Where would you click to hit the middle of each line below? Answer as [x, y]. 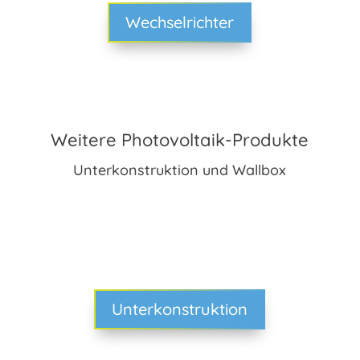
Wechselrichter [180, 22]
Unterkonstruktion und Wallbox [180, 170]
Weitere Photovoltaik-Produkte [180, 139]
